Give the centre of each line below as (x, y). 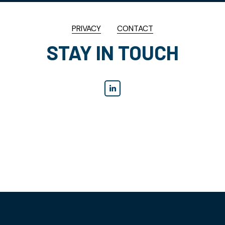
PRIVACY (86, 28)
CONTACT (135, 28)
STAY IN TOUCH (113, 52)
